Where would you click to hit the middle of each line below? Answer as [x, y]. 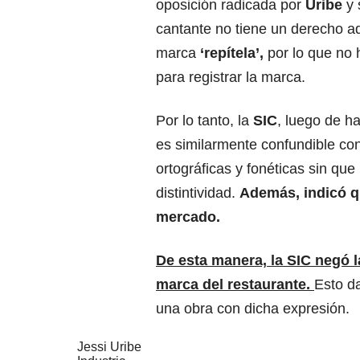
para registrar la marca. [231, 78]
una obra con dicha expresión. [253, 309]
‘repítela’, [232, 53]
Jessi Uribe [109, 347]
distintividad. [198, 193]
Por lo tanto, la [205, 121]
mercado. [188, 217]
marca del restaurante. [235, 285]
